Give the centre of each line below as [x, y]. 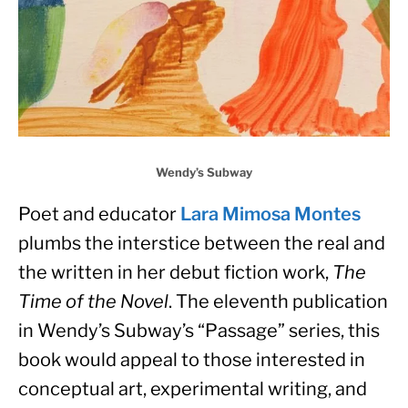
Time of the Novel [93, 301]
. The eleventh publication [278, 301]
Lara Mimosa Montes [270, 214]
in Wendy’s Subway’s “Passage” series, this [199, 330]
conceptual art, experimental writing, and [193, 388]
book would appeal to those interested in [192, 359]
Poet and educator [99, 214]
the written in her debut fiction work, [175, 272]
